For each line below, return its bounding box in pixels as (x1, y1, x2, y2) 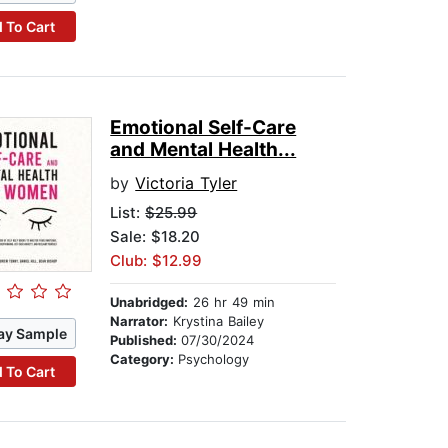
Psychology (178, 351, 250, 368)
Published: (110, 332, 182, 349)
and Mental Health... (110, 138, 297, 162)
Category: (110, 351, 179, 368)
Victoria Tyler (135, 173, 238, 194)
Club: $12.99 (110, 251, 203, 271)
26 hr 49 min (188, 294, 276, 311)
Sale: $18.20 (110, 227, 201, 247)
